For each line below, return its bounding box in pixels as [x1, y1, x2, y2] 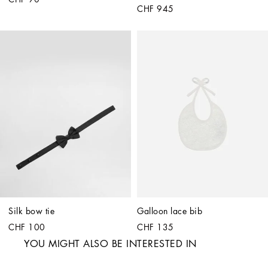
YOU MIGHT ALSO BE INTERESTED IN [24, 239, 197, 249]
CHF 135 [137, 223, 174, 232]
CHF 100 [8, 223, 45, 232]
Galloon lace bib [137, 207, 202, 216]
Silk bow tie [8, 207, 54, 216]
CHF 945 [137, 4, 174, 13]
